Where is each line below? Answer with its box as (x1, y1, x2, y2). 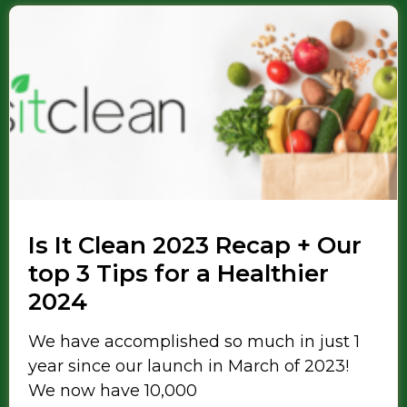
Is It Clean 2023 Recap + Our (28, 231, 362, 261)
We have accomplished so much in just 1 (28, 332, 360, 352)
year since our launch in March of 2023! (28, 356, 349, 377)
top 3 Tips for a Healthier (28, 259, 329, 289)
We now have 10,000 (28, 381, 197, 402)
